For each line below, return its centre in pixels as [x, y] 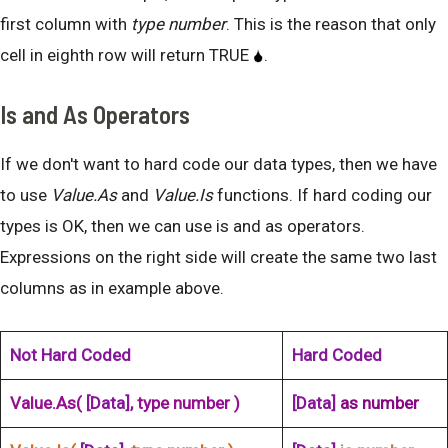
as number [379, 402]
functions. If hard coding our [322, 194]
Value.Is [183, 194]
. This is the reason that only [331, 24]
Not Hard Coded [70, 354]
